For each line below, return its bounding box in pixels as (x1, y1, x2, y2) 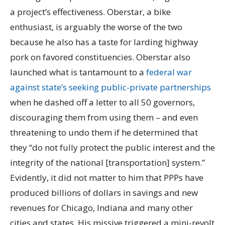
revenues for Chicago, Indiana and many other (10, 201, 193, 213)
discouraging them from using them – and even (10, 111, 198, 123)
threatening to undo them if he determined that (10, 126, 198, 138)
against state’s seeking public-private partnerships (10, 81, 211, 93)
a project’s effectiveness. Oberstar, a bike (10, 6, 171, 18)
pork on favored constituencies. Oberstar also (10, 51, 190, 63)
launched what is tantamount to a (10, 66, 146, 78)
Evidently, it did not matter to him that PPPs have (10, 171, 203, 183)
